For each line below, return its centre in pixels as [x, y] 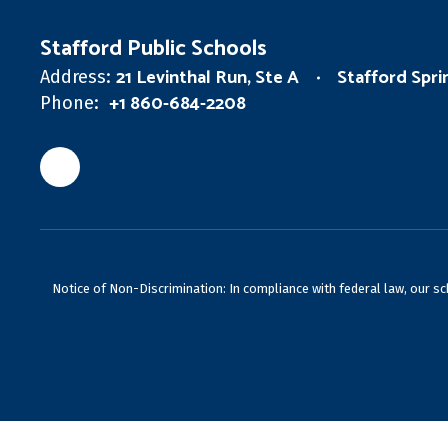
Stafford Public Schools [153, 49]
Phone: [69, 103]
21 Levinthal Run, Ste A [207, 78]
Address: [75, 77]
